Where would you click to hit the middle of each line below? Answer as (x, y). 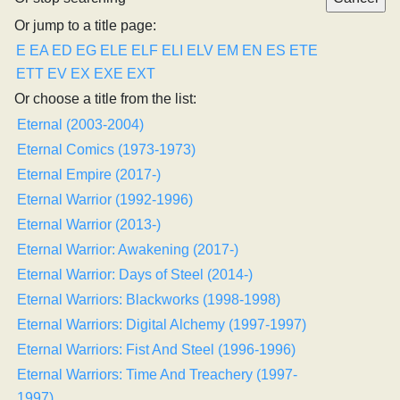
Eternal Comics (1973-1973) (106, 150)
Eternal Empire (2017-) (89, 175)
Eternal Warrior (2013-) (89, 225)
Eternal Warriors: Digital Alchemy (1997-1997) (162, 325)
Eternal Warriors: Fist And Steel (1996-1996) (156, 350)
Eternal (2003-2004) (80, 125)
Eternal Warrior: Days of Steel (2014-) (135, 275)
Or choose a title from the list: (105, 99)
